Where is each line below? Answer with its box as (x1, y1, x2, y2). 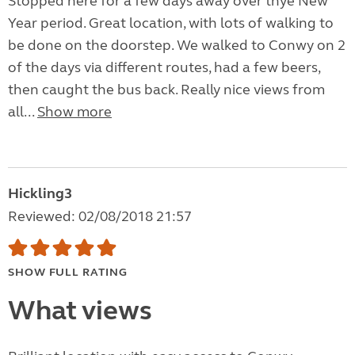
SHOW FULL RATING (8, 265, 128, 280)
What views (8, 294, 152, 328)
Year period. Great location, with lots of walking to (8, 14, 334, 32)
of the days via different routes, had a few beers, (8, 59, 320, 77)
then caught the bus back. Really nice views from (8, 81, 325, 99)
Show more (37, 103, 112, 121)
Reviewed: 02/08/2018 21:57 (8, 208, 192, 226)
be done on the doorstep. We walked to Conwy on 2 (8, 36, 345, 55)
